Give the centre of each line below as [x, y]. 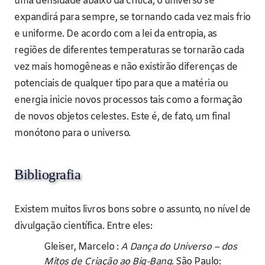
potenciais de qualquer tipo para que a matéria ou [121, 83]
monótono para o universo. [72, 133]
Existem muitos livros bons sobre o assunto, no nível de [132, 209]
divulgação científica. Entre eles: [83, 226]
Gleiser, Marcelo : [82, 247]
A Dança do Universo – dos [178, 247]
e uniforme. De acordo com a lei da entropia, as [116, 34]
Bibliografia [47, 174]
